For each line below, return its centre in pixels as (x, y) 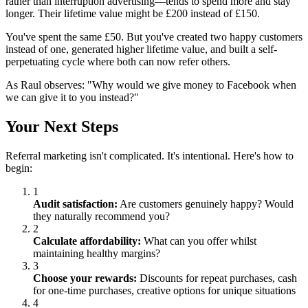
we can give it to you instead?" (72, 97)
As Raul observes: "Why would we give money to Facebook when (151, 85)
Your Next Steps (62, 126)
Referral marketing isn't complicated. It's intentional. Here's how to (150, 155)
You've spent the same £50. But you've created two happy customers (154, 36)
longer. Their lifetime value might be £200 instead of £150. (133, 13)
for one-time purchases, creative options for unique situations (164, 290)
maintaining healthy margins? (97, 253)
